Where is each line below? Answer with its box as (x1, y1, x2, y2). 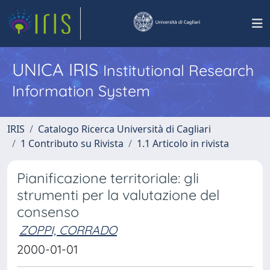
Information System (12, 81, 150, 100)
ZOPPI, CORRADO (19, 222, 117, 237)
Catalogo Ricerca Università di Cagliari (38, 122, 211, 136)
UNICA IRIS (12, 58, 103, 80)
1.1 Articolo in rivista (137, 137, 229, 150)
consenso (17, 203, 79, 221)
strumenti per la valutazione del (17, 186, 219, 204)
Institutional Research (103, 61, 254, 80)
